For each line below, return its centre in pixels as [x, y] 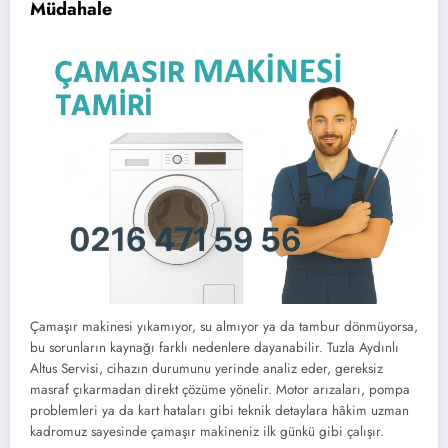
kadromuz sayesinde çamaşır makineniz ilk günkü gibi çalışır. [207, 432]
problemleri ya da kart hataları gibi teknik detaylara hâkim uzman [219, 411]
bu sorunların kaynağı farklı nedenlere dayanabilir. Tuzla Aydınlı [214, 348]
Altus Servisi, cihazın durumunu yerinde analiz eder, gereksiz [206, 369]
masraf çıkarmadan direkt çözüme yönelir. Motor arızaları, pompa [220, 390]
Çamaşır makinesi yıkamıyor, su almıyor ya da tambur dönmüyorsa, [224, 327]
